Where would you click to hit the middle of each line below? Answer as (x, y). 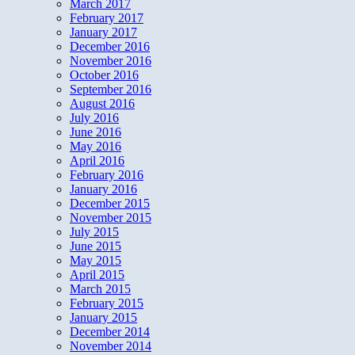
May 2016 (95, 147)
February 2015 (107, 303)
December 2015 (110, 204)
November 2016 (111, 61)
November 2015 (111, 218)
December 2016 (110, 47)
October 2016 (104, 75)
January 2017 (103, 32)
